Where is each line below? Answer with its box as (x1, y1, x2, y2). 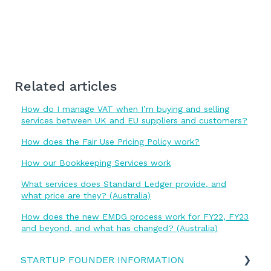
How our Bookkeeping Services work (21, 157, 171, 168)
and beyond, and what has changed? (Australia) (21, 223, 218, 233)
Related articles (15, 78, 117, 94)
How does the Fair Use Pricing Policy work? (21, 136, 200, 146)
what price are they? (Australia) (21, 190, 151, 200)
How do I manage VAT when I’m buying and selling (21, 103, 230, 114)
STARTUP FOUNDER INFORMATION (21, 254, 184, 266)
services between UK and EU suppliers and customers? (21, 115, 248, 125)
